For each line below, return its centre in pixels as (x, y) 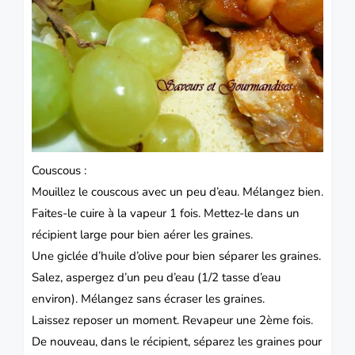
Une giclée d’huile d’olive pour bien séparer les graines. (176, 256)
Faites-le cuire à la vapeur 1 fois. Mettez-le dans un (166, 213)
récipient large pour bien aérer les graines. (144, 234)
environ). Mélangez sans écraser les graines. (150, 298)
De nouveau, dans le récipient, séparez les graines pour (177, 341)
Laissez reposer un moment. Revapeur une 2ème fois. (174, 320)
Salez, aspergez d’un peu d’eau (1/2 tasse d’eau (156, 277)
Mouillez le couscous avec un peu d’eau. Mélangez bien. (177, 191)
